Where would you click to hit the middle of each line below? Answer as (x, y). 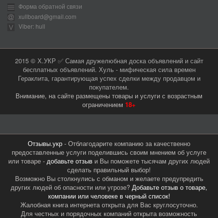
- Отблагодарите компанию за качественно (126, 143)
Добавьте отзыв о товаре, (170, 187)
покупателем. (109, 87)
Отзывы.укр (45, 143)
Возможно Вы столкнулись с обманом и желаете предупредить (109, 178)
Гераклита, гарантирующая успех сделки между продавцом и (109, 78)
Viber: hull (31, 26)
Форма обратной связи (50, 6)
